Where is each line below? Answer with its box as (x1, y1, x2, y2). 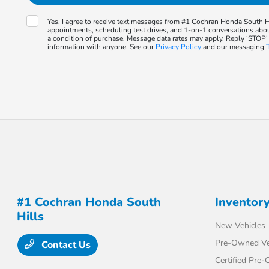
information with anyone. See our (47, 42, 156, 52)
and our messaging (201, 42, 267, 52)
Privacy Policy (156, 42, 202, 52)
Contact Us (39, 238, 91, 252)
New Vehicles (214, 220, 265, 231)
